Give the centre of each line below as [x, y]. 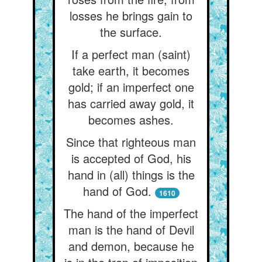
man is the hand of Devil [131, 230]
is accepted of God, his [131, 158]
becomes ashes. [131, 120]
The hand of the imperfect [131, 213]
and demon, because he [131, 246]
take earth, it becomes [131, 70]
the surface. [131, 32]
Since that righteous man [131, 142]
